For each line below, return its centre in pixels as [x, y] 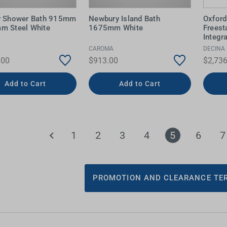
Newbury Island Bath [124, 19]
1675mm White [116, 28]
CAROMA [101, 49]
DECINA [214, 49]
